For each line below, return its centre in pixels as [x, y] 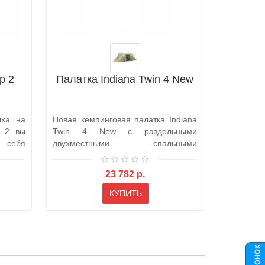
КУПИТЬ [125, 193]
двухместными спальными [125, 143]
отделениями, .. [83, 155]
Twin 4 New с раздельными [125, 131]
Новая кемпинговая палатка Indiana [125, 119]
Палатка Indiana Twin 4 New [125, 79]
